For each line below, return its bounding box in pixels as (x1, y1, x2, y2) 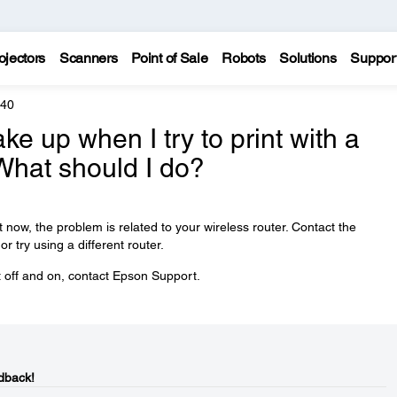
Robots (222, 50, 266, 66)
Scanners (58, 50, 118, 66)
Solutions (279, 50, 337, 66)
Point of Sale (131, 50, 208, 66)
